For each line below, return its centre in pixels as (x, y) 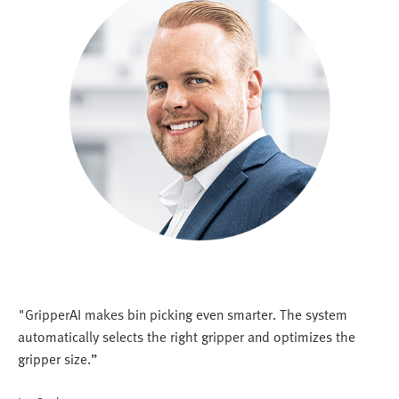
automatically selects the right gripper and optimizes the (187, 337)
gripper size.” (57, 359)
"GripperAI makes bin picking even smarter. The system (183, 315)
